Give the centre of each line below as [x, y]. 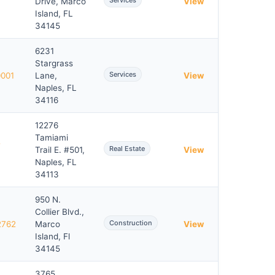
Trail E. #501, [60, 150]
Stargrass [54, 63]
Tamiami [52, 137]
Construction [131, 223]
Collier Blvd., [60, 212]
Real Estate [127, 149]
